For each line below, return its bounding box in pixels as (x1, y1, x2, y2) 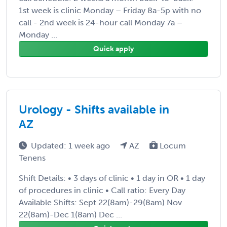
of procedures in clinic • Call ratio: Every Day (19, 185, 185, 195)
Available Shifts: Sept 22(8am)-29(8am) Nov (19, 197, 182, 207)
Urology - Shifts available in (19, 102, 169, 117)
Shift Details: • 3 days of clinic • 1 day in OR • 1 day (19, 173, 205, 183)
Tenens (19, 153, 46, 163)
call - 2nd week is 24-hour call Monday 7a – (19, 17, 182, 27)
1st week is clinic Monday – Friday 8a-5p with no (19, 5, 201, 15)
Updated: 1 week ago (31, 140, 112, 150)
